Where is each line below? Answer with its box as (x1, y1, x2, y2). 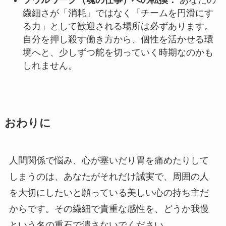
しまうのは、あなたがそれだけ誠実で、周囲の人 (9, 172, 209, 182)
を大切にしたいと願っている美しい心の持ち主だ (9, 188, 209, 198)
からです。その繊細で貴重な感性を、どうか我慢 (9, 204, 209, 214)
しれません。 (22, 61, 77, 71)
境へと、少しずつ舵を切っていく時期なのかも (22, 47, 213, 58)
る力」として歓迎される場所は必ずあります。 (22, 21, 213, 32)
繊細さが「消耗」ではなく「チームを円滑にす (22, 8, 213, 19)
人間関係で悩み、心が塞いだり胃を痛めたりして (9, 155, 209, 166)
